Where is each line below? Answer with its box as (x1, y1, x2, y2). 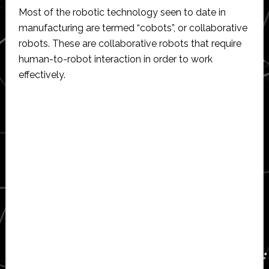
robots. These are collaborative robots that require (18, 37, 241, 49)
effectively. (18, 68, 65, 80)
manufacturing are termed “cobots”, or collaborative (18, 22, 247, 34)
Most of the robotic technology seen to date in (18, 6, 226, 18)
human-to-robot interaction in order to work (18, 53, 213, 65)
